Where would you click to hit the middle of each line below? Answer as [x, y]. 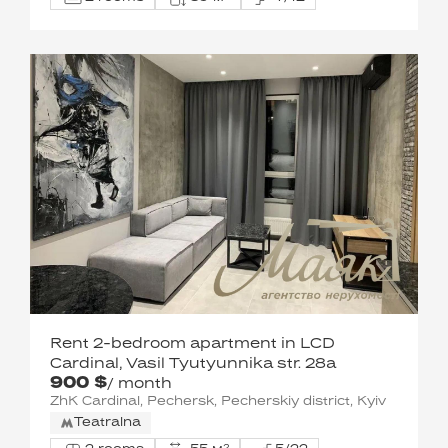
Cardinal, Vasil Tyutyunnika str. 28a [193, 364]
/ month [139, 384]
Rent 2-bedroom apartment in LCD [192, 344]
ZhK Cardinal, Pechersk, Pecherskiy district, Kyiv [218, 402]
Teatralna [107, 423]
